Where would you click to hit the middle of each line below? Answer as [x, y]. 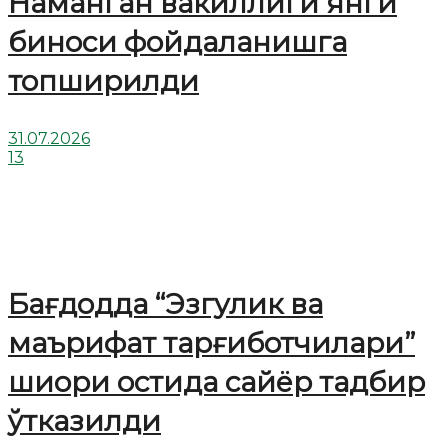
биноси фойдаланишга [177, 42]
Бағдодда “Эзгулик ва [165, 304]
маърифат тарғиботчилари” [211, 343]
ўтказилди [84, 421]
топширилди [103, 81]
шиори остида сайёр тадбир [216, 382]
